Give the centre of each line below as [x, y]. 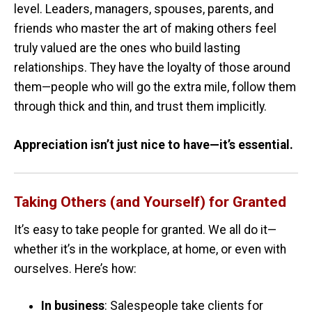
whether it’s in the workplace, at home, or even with [150, 249]
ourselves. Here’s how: [75, 268]
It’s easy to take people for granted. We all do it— [145, 229]
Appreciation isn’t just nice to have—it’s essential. [154, 145]
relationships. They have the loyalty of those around [152, 68]
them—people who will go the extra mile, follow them [155, 87]
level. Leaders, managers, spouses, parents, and [144, 9]
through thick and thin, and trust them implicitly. [140, 107]
